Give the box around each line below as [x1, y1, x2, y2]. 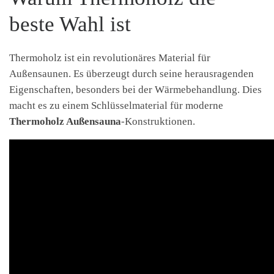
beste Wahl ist [9, 12, 131, 37]
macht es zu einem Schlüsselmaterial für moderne [9, 100, 223, 112]
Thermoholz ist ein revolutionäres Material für [9, 52, 210, 64]
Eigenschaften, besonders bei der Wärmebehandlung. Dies [9, 84, 262, 96]
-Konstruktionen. [121, 116, 195, 128]
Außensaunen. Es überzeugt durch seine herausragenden [9, 68, 254, 80]
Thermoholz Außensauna [9, 116, 121, 128]
